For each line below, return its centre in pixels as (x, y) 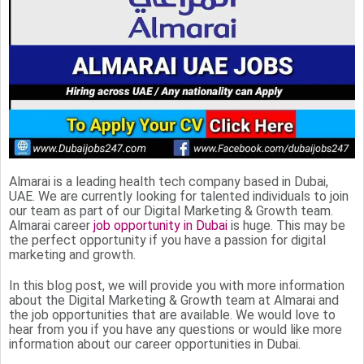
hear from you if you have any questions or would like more (175, 329)
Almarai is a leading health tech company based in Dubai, (169, 181)
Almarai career (51, 225)
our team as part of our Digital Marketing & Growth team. (171, 210)
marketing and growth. (72, 254)
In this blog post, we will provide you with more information (177, 285)
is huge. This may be (286, 225)
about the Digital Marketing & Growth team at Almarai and (174, 300)
